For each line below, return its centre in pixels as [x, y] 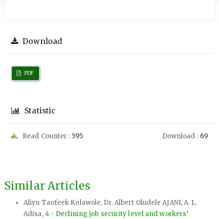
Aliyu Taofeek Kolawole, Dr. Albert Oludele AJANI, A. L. [110, 203]
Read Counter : [46, 136]
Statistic [39, 110]
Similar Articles [47, 186]
